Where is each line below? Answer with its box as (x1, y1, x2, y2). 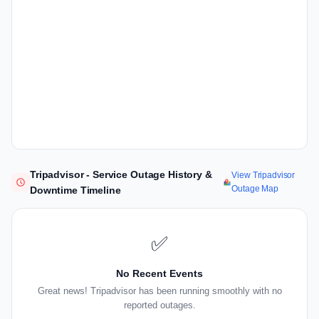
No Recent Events (116, 268, 203, 280)
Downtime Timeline (30, 184, 121, 197)
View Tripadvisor (231, 170, 296, 181)
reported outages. (123, 300, 196, 311)
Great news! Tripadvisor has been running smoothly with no (37, 286, 282, 297)
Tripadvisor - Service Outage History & (30, 169, 212, 181)
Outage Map (231, 184, 278, 194)
